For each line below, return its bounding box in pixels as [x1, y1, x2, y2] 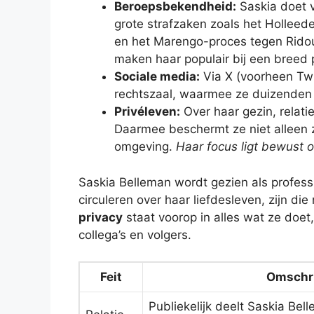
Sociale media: [114, 69, 200, 84]
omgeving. [114, 139, 176, 154]
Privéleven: [114, 104, 180, 119]
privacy [78, 210, 123, 224]
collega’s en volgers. [78, 227, 191, 242]
